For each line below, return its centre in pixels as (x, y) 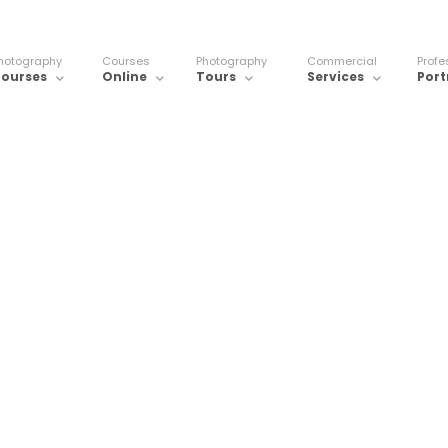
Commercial (342, 61)
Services (335, 76)
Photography (231, 61)
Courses (126, 61)
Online (124, 76)
